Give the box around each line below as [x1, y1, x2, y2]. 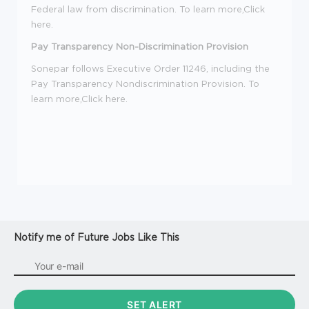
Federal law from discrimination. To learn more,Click [31, 4, 265, 14]
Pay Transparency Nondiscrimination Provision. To [31, 79, 259, 89]
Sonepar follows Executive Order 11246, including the [31, 63, 270, 74]
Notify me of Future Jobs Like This [14, 232, 179, 243]
